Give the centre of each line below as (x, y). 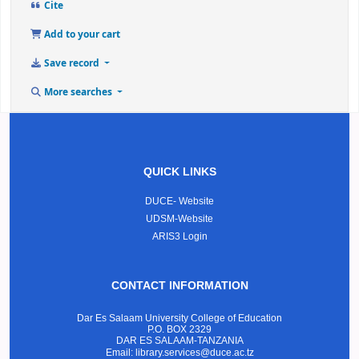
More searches (78, 93)
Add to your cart (81, 35)
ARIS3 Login (179, 237)
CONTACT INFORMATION (179, 286)
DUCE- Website (179, 202)
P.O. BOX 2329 (179, 330)
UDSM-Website (179, 219)
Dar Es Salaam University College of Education (179, 319)
